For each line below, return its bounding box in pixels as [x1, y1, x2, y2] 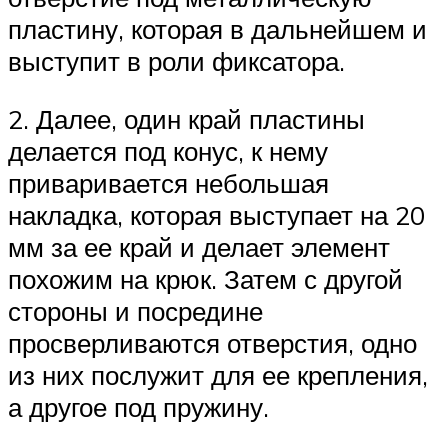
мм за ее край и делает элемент [8, 231, 390, 264]
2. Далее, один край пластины [8, 103, 365, 136]
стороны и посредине [8, 295, 263, 328]
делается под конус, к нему [8, 135, 328, 168]
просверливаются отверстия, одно [8, 327, 417, 360]
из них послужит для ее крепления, [8, 359, 428, 392]
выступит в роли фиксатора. [8, 45, 345, 78]
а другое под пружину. [8, 391, 269, 424]
